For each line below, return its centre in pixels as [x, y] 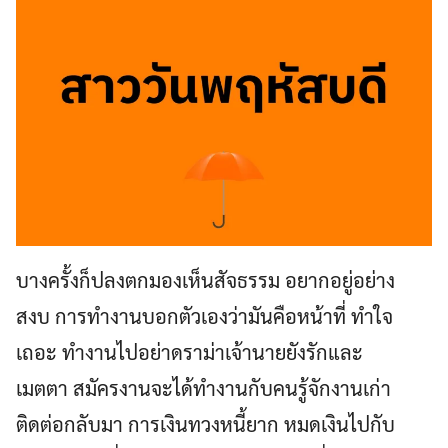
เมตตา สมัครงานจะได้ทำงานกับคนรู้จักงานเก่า [203, 387]
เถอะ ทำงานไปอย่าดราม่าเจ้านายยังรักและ [189, 351]
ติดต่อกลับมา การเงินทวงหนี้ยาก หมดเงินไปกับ [205, 423]
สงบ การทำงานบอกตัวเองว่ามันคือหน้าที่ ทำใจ [204, 315]
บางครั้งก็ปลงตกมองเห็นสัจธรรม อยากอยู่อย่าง [205, 279]
